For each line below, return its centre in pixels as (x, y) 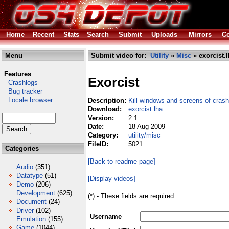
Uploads (164, 35)
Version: (102, 118)
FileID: (99, 144)
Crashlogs (20, 83)
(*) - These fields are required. (132, 196)
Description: (108, 100)
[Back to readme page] (122, 161)
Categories (21, 148)
